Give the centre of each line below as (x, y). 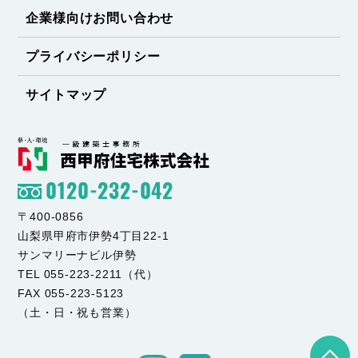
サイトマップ (66, 94)
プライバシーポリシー (93, 56)
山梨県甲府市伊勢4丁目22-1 (93, 236)
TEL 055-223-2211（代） (88, 274)
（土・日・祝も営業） (77, 313)
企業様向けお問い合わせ (100, 18)
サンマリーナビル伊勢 (77, 255)
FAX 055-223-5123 (71, 294)
